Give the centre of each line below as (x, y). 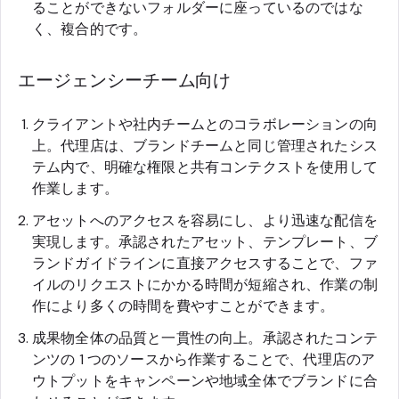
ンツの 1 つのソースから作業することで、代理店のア (204, 359)
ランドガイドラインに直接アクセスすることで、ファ (205, 263)
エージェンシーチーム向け (125, 80)
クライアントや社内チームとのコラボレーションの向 (205, 124)
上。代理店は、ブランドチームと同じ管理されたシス (205, 145)
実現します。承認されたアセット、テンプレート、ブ (205, 241)
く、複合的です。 (90, 28)
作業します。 (75, 188)
